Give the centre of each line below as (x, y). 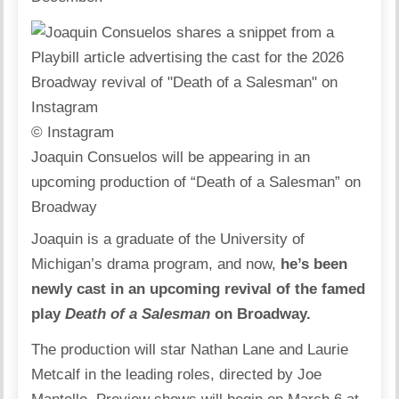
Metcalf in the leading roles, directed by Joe (177, 375)
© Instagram (73, 132)
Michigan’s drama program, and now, (156, 264)
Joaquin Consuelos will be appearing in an (171, 157)
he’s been (314, 264)
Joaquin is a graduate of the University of (168, 239)
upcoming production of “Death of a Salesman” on (196, 182)
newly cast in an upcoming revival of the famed (199, 289)
